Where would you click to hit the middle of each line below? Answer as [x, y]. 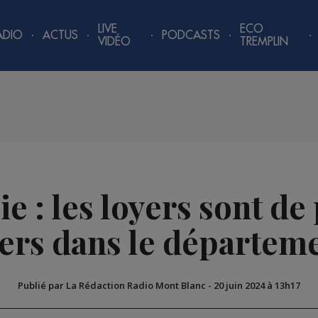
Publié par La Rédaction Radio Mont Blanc [112, 286]
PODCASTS [191, 35]
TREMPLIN [264, 42]
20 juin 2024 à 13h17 [257, 286]
